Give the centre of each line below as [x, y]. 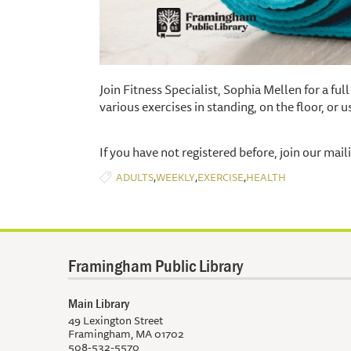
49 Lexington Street [116, 320]
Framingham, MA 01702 [126, 333]
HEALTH [266, 177]
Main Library [99, 303]
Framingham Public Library [156, 265]
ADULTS [135, 177]
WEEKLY [175, 177]
